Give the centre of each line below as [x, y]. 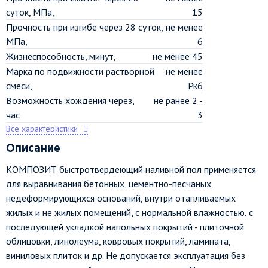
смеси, [19, 86]
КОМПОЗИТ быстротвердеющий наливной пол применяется [131, 169]
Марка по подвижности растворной [80, 71]
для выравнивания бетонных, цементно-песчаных [109, 184]
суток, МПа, [30, 12]
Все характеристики [42, 129]
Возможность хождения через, [70, 100]
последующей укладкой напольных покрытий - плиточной [125, 227]
